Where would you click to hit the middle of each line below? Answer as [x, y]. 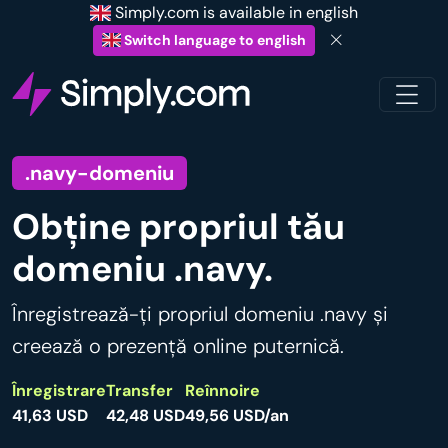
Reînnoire [222, 390]
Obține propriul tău [178, 227]
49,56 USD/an [237, 415]
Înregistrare [59, 390]
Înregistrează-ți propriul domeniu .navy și [200, 314]
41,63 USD [50, 415]
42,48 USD [145, 415]
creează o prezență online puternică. [178, 346]
